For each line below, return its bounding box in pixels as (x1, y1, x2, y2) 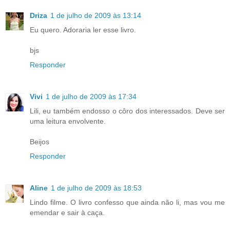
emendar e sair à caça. (30, 208, 105, 217)
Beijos (30, 138, 49, 146)
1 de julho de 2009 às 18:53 (51, 184, 142, 193)
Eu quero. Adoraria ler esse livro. (30, 26, 136, 34)
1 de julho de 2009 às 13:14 (50, 11, 141, 20)
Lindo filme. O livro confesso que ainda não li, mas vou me (30, 198, 225, 207)
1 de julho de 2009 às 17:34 (46, 92, 137, 101)
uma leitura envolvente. (30, 117, 106, 126)
